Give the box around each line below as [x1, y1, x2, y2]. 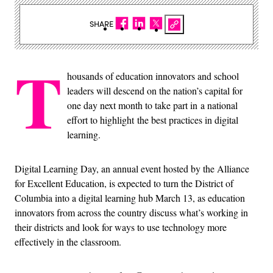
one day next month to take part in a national [67, 98, 238, 112]
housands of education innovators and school [67, 69, 239, 82]
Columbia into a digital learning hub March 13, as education [15, 191, 245, 204]
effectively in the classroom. [15, 235, 121, 248]
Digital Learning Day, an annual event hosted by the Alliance [15, 161, 249, 175]
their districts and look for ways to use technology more [15, 220, 227, 233]
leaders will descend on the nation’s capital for [67, 83, 243, 97]
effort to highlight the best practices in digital [67, 113, 238, 126]
